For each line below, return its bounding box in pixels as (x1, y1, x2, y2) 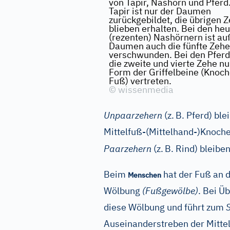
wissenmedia (116, 84, 174, 95)
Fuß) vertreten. (109, 75, 171, 87)
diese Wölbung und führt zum (104, 201, 226, 213)
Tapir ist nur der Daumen (109, 5, 211, 17)
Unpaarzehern (104, 109, 162, 121)
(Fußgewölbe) (142, 185, 198, 197)
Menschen (128, 170, 161, 180)
